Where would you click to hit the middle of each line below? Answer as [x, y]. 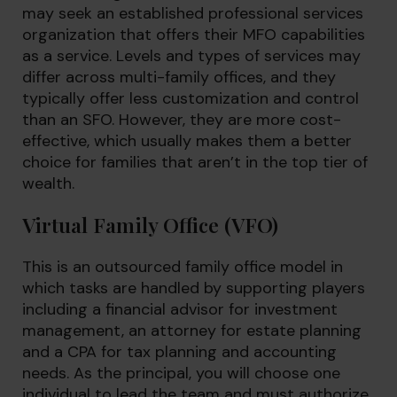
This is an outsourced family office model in [183, 267]
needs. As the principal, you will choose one [181, 373]
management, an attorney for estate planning [192, 331]
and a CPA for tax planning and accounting [179, 352]
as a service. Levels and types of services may [191, 56]
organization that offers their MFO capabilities [194, 35]
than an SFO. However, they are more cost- [182, 120]
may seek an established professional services [193, 13]
